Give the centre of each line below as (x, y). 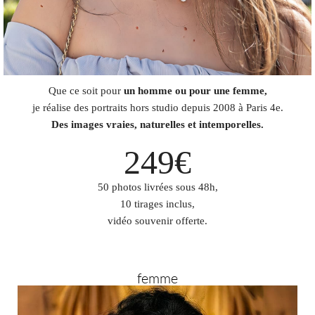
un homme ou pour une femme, (195, 91)
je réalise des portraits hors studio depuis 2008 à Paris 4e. (157, 108)
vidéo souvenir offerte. (157, 221)
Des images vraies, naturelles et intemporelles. (157, 125)
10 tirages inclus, (157, 204)
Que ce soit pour (86, 91)
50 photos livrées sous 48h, (157, 187)
